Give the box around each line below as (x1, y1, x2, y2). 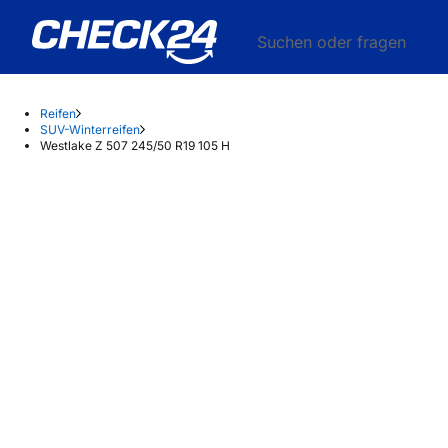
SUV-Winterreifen (40, 122, 140, 137)
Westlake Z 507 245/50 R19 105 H (40, 138, 230, 153)
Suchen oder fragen (257, 32, 406, 52)
